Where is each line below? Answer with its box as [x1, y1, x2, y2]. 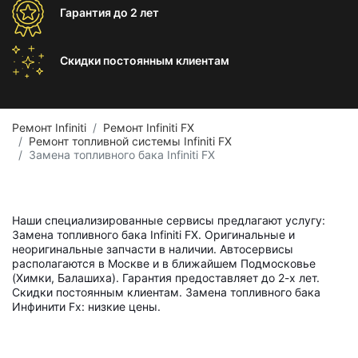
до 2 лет [113, 6, 159, 19]
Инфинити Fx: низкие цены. [12, 300, 161, 313]
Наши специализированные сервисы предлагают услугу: [12, 213, 325, 227]
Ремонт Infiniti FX [103, 121, 194, 134]
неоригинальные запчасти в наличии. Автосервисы [12, 242, 293, 256]
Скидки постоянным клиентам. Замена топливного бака [12, 285, 320, 299]
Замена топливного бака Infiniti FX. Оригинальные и [12, 228, 295, 241]
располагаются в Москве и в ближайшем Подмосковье [12, 257, 316, 270]
